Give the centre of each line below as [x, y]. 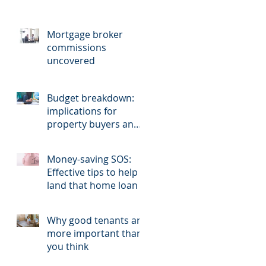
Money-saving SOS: [89, 159]
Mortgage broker [85, 34]
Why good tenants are [96, 220]
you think [68, 246]
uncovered [71, 60]
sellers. [63, 137]
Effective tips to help [92, 172]
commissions [77, 47]
